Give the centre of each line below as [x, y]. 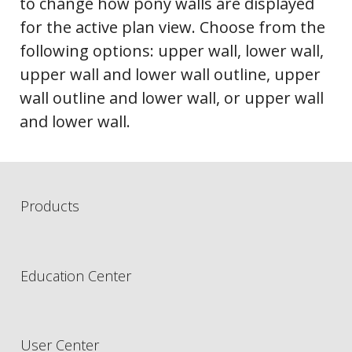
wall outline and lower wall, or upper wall [172, 98]
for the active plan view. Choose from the [172, 27]
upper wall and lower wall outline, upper [170, 75]
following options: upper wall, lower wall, [172, 51]
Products [50, 206]
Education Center [76, 275]
